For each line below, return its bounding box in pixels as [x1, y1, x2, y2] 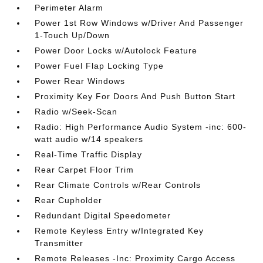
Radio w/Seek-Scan [35, 107, 118, 116]
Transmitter [35, 238, 84, 248]
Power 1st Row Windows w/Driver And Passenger [35, 18, 244, 28]
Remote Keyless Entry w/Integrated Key [35, 226, 204, 235]
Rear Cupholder [35, 195, 103, 205]
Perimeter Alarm [35, 3, 104, 12]
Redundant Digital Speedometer [35, 211, 171, 220]
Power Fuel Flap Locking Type [35, 61, 164, 70]
